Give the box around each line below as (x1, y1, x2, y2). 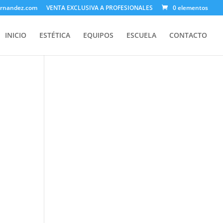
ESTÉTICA (39, 30, 70, 40)
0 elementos (173, 3, 208, 12)
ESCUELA (126, 30, 156, 40)
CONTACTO (169, 30, 207, 40)
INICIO (5, 30, 26, 40)
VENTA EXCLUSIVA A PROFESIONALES (46, 3, 153, 12)
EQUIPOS (83, 30, 113, 40)
